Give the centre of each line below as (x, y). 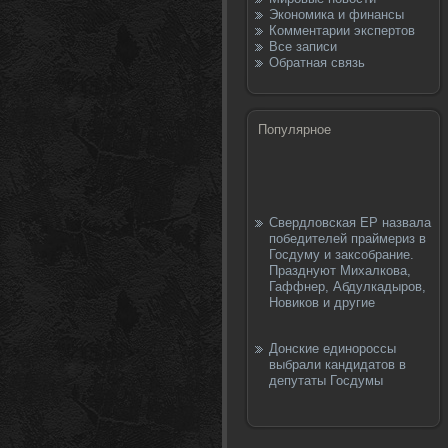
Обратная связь (317, 62)
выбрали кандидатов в (337, 364)
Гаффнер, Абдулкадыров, (347, 286)
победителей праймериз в (347, 238)
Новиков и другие (322, 302)
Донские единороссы (332, 348)
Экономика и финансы (336, 14)
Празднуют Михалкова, (340, 270)
